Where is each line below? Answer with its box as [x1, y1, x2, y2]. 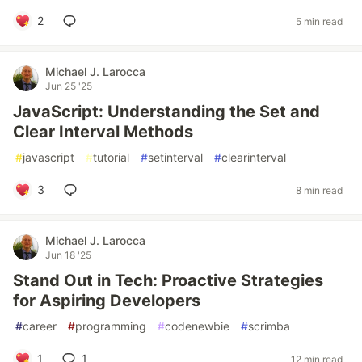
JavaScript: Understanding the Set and [13, 102, 320, 121]
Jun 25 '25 [45, 80, 92, 92]
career [23, 319, 57, 333]
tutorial [93, 150, 129, 164]
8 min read [296, 183, 343, 196]
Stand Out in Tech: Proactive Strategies [13, 271, 323, 290]
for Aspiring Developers [13, 291, 200, 310]
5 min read [296, 15, 343, 27]
